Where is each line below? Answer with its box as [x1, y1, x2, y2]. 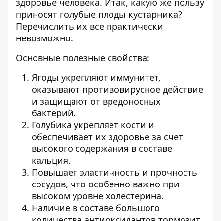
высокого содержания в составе [32, 143, 172, 154]
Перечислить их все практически [16, 20, 163, 32]
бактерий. [32, 107, 76, 119]
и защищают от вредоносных [32, 95, 161, 107]
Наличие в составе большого [32, 202, 160, 214]
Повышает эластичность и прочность [32, 166, 197, 178]
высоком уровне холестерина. [32, 190, 164, 202]
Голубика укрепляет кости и [32, 119, 154, 131]
